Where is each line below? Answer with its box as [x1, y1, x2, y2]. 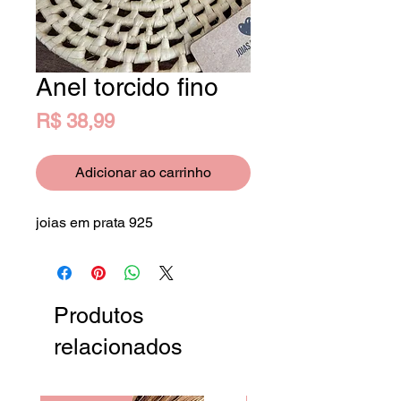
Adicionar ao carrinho [75, 164, 211, 182]
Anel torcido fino [36, 73, 218, 102]
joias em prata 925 [36, 214, 153, 232]
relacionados [54, 334, 183, 361]
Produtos [54, 303, 144, 329]
